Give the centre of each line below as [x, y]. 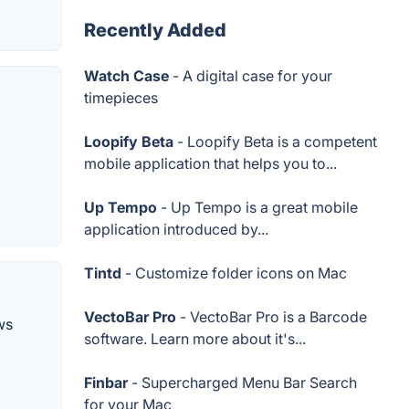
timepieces [121, 98]
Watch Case [126, 76]
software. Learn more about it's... [195, 339]
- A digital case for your [251, 76]
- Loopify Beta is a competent [275, 142]
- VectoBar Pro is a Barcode [272, 317]
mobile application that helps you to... [210, 163]
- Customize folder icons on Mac [234, 273]
